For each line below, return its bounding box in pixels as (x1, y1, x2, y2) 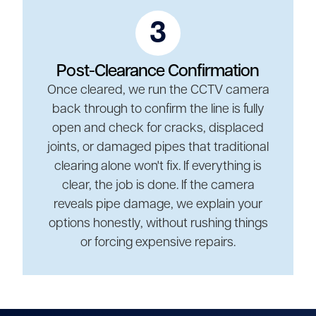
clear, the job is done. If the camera (61, 179, 255, 192)
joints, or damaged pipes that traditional (47, 141, 269, 154)
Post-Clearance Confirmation (56, 63, 260, 80)
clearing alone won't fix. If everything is (54, 160, 262, 173)
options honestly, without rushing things (48, 217, 268, 230)
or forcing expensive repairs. (80, 236, 236, 249)
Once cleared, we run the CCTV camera (47, 84, 269, 97)
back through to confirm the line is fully (51, 103, 265, 116)
